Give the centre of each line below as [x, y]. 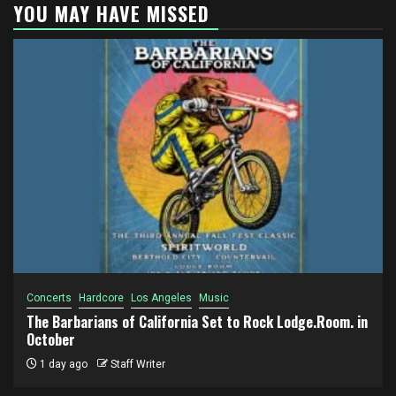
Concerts [49, 297]
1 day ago [62, 364]
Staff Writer [138, 364]
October [51, 339]
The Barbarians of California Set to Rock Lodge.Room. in [197, 321]
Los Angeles [161, 297]
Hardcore [101, 297]
